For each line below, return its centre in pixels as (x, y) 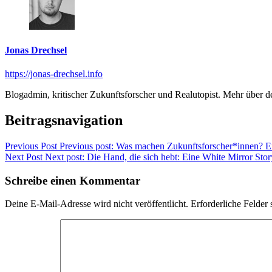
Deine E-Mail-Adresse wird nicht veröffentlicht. (97, 204)
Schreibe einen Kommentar (73, 180)
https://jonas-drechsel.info (54, 74)
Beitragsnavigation (64, 120)
